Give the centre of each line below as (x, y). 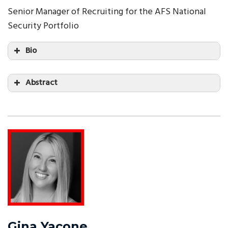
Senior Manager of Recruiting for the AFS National (107, 12)
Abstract (41, 83)
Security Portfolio (43, 26)
